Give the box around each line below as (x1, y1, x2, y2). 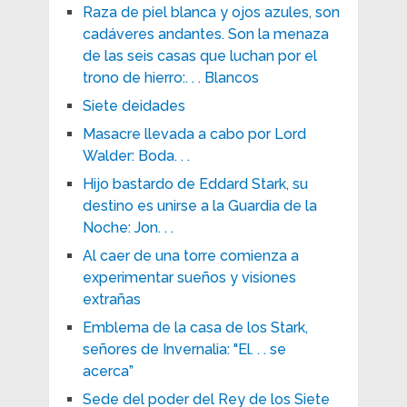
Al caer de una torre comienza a (82, 246, 299, 264)
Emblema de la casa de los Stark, (82, 318, 308, 336)
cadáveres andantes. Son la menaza (82, 25, 329, 43)
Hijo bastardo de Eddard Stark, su (82, 174, 308, 193)
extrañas (82, 290, 141, 308)
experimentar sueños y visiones (82, 268, 296, 286)
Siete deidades (82, 96, 185, 114)
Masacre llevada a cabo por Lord (82, 124, 306, 143)
